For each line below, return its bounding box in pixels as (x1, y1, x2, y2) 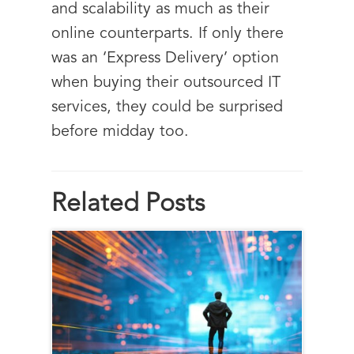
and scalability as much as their (51, 2, 269, 17)
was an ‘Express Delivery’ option (51, 51, 279, 66)
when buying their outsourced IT (51, 75, 281, 91)
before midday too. (51, 124, 189, 140)
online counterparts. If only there (51, 26, 284, 42)
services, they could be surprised (51, 100, 283, 115)
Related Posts (51, 192, 205, 217)
